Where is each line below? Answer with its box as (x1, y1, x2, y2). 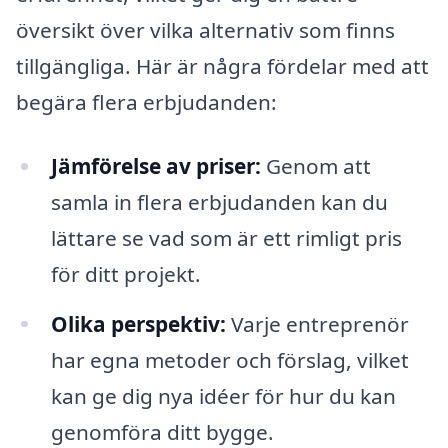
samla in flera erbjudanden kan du (50, 187, 388, 216)
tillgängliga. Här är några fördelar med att (16, 51, 429, 80)
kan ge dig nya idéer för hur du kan (50, 381, 396, 410)
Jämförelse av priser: (50, 151, 261, 180)
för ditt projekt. (50, 259, 201, 288)
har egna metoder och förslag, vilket (50, 345, 409, 374)
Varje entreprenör (225, 309, 409, 338)
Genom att (260, 151, 371, 180)
